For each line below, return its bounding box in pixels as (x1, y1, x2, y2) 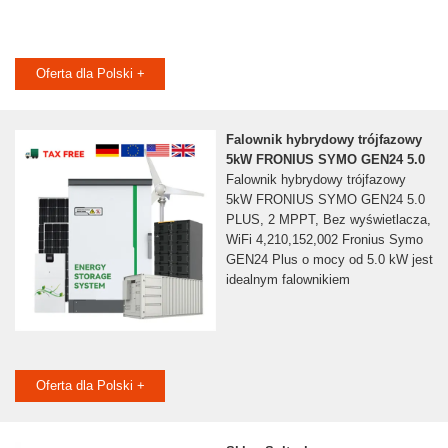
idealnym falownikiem (225, 272, 350, 288)
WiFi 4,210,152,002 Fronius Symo (225, 232, 423, 248)
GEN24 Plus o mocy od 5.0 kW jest (225, 252, 433, 268)
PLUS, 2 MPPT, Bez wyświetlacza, (225, 212, 431, 228)
